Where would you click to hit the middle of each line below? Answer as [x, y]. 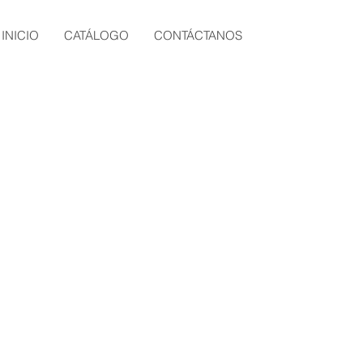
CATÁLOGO [97, 35]
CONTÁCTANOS [199, 35]
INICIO [21, 35]
